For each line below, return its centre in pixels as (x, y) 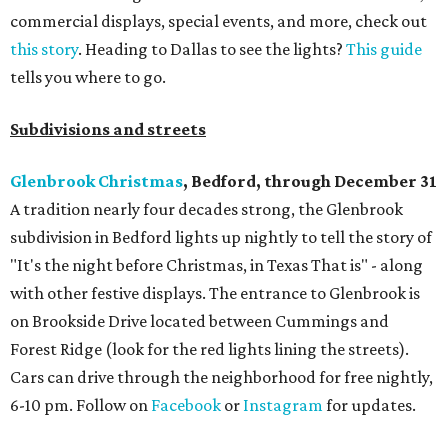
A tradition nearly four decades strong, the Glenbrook (206, 209)
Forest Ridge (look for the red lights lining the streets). (209, 349)
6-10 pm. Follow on (80, 405)
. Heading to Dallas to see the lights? (212, 49)
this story (44, 49)
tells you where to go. (88, 77)
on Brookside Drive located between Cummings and (199, 321)
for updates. (369, 405)
